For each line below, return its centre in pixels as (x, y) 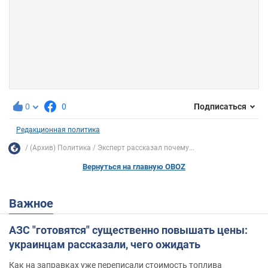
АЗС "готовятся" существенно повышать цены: (128, 230)
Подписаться (220, 107)
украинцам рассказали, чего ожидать (105, 244)
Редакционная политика (58, 130)
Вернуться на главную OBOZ (134, 166)
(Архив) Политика (60, 148)
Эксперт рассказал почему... (146, 148)
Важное (35, 203)
